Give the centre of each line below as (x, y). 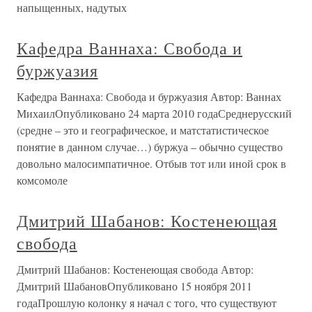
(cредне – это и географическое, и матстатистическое (143, 130)
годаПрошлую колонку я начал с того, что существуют (147, 303)
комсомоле (42, 180)
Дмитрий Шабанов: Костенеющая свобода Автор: (135, 269)
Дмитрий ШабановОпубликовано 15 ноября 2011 (134, 286)
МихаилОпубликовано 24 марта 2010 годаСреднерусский (154, 113)
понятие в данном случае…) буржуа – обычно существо (150, 147)
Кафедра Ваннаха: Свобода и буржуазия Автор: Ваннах (149, 96)
